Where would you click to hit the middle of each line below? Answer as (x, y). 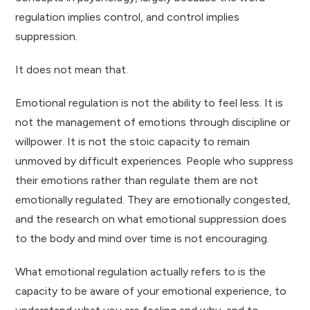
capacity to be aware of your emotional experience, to (151, 291)
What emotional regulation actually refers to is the (141, 271)
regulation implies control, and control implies (128, 17)
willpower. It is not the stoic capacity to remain (133, 141)
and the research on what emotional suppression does (151, 219)
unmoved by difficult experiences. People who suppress (155, 161)
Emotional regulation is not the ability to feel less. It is (149, 102)
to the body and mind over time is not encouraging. (143, 238)
